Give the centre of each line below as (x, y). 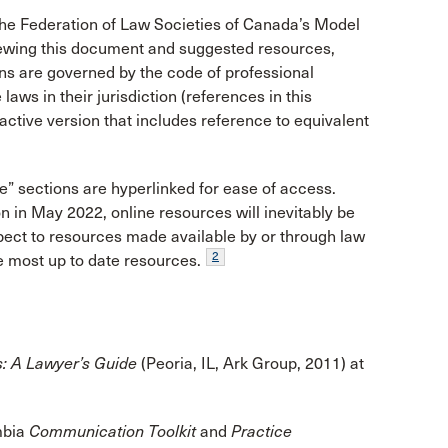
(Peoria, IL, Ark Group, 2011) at (250, 363)
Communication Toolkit (112, 431)
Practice (261, 431)
